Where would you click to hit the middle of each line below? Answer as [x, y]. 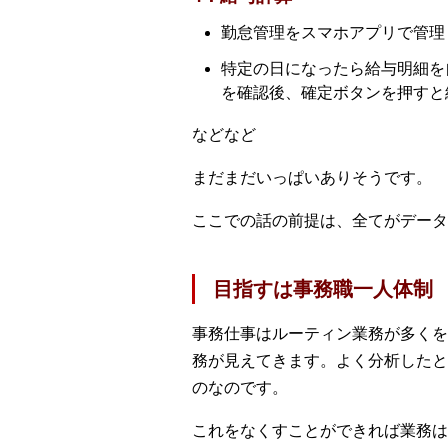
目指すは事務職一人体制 [323, 288]
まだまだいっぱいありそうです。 [312, 177]
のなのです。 [240, 387]
